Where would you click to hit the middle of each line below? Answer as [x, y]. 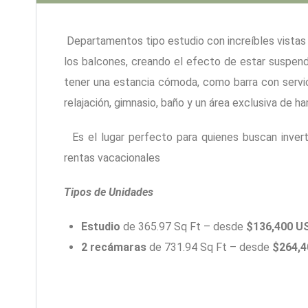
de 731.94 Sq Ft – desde [211, 247]
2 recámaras [115, 247]
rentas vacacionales [112, 157]
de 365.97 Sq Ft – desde [185, 226]
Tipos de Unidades [109, 192]
